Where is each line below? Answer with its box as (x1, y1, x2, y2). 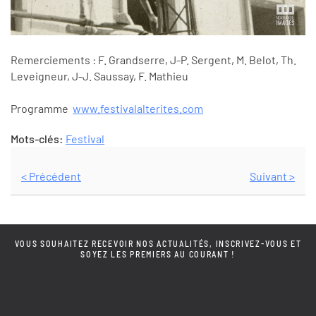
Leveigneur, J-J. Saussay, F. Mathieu (11, 69, 188, 83)
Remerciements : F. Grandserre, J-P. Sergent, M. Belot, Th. (11, 53, 296, 67)
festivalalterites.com (100, 102, 203, 116)
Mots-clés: (11, 132, 66, 146)
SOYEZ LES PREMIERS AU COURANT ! (80, 248, 236, 259)
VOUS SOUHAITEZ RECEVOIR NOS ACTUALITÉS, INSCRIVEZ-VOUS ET (14, 238, 302, 248)
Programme (11, 102, 73, 116)
